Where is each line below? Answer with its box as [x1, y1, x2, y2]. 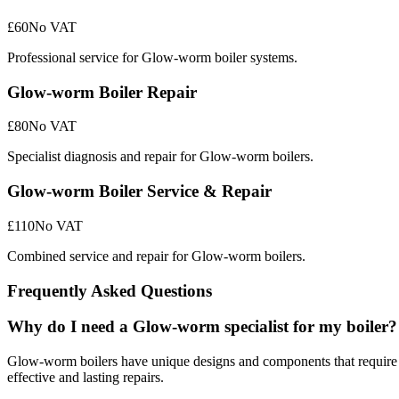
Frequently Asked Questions [7, 281, 212, 300]
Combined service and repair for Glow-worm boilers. [7, 248, 305, 264]
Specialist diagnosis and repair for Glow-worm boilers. [7, 149, 313, 165]
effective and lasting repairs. [7, 370, 164, 386]
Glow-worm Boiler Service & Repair [7, 182, 272, 201]
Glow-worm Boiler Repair [7, 82, 197, 102]
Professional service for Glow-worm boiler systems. [7, 50, 297, 66]
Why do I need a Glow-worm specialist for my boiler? [7, 317, 397, 337]
